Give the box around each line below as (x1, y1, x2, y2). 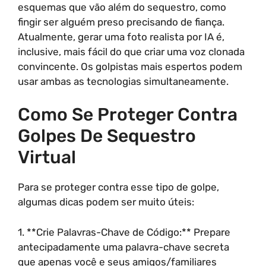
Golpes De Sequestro (18, 125, 196, 147)
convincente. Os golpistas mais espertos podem (18, 60, 242, 72)
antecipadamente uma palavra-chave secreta (18, 240, 229, 253)
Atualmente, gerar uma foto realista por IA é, (18, 30, 224, 43)
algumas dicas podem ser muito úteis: (18, 196, 194, 208)
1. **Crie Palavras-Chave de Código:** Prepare (18, 226, 230, 238)
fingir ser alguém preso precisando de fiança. (18, 15, 224, 28)
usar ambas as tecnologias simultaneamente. (18, 75, 229, 87)
